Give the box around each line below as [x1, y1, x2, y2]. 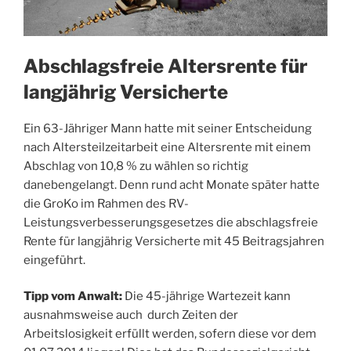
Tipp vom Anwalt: [24, 289, 122, 304]
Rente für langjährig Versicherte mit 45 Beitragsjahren [24, 233, 324, 248]
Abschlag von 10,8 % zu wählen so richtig [24, 158, 248, 173]
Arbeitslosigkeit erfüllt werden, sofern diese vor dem [24, 327, 317, 342]
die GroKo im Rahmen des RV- [24, 196, 189, 211]
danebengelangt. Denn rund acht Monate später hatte [24, 177, 320, 192]
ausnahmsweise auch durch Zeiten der [24, 308, 238, 323]
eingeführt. [24, 252, 85, 267]
